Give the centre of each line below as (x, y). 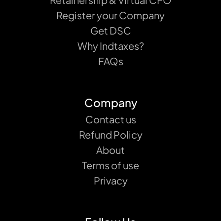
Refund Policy (110, 134)
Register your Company (110, 15)
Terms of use (110, 165)
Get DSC (110, 30)
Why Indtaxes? (110, 45)
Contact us (110, 119)
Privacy (110, 180)
